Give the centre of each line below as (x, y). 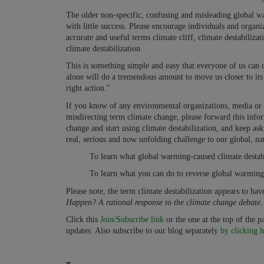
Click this (83, 220)
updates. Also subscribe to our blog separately (143, 231)
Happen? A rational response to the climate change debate (163, 202)
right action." (88, 88)
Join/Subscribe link (132, 220)
